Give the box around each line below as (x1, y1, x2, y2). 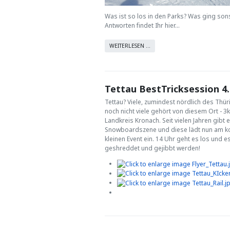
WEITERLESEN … (109, 41, 150, 50)
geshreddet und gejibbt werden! (105, 143, 200, 152)
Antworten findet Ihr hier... (105, 21, 180, 30)
